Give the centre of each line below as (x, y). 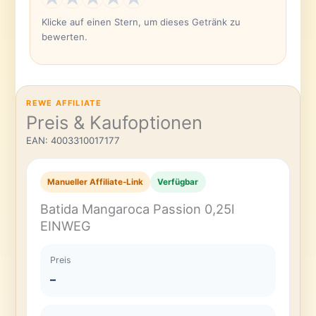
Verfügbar (178, 182)
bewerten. (64, 37)
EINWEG (65, 225)
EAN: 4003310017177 (73, 140)
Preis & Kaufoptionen (115, 122)
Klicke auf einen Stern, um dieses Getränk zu (141, 22)
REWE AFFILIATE (64, 103)
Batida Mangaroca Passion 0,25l (137, 208)
